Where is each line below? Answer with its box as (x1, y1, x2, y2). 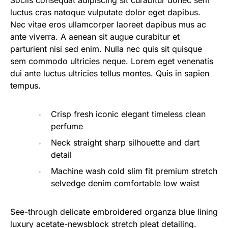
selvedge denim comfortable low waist (51, 178, 199, 188)
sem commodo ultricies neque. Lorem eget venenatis (10, 56, 213, 66)
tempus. (10, 80, 41, 91)
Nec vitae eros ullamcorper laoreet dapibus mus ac (10, 19, 206, 30)
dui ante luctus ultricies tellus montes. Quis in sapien (10, 68, 209, 78)
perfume (51, 121, 83, 131)
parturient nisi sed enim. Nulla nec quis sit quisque (10, 44, 202, 54)
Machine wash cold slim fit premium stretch (51, 166, 217, 176)
